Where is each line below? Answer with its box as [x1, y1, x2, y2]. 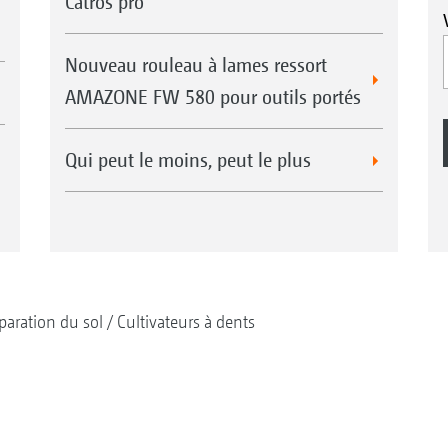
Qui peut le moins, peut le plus [64, 148, 311, 172]
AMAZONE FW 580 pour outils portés [64, 85, 361, 109]
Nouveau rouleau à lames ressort [64, 53, 327, 77]
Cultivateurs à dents [116, 311, 255, 333]
